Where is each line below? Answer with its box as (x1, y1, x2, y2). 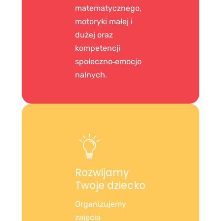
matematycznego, (75, 3, 142, 13)
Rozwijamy (75, 166, 129, 180)
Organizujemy (75, 199, 126, 209)
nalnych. (75, 70, 107, 80)
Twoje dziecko (75, 179, 146, 193)
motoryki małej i (75, 17, 133, 27)
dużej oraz (75, 30, 113, 40)
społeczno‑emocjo (75, 57, 142, 67)
